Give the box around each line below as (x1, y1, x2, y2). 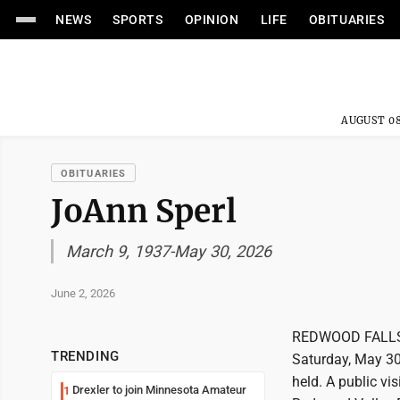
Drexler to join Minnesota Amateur (72, 383, 246, 396)
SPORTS (112, 12, 163, 27)
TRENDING (51, 348, 120, 364)
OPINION (184, 12, 239, 27)
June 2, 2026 (51, 286, 115, 300)
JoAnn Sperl (51, 191, 237, 231)
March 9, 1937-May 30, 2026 (66, 242, 271, 261)
